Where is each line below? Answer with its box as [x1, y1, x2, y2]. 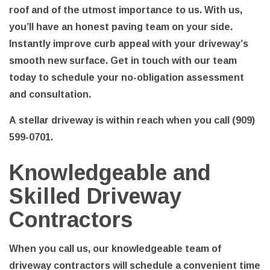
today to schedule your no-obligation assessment [9, 68, 244, 87]
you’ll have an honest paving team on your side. [9, 17, 233, 36]
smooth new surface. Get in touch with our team [9, 51, 237, 70]
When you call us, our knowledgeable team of [9, 239, 221, 258]
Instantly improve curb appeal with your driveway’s [9, 34, 248, 53]
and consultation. [9, 85, 91, 104]
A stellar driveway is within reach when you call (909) [9, 111, 255, 130]
